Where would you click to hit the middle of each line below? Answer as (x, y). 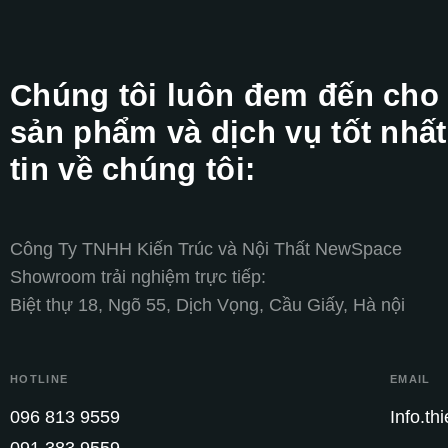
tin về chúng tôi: (133, 170)
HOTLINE (39, 378)
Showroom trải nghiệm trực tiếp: (138, 276)
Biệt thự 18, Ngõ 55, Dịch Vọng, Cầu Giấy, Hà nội (207, 304)
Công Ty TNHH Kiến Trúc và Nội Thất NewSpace (206, 248)
